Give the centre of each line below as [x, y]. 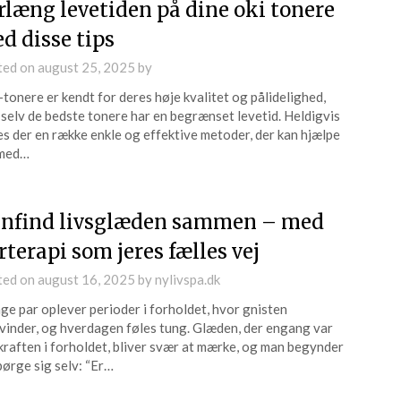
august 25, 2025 [86, 67]
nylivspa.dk [187, 279]
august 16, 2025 [86, 279]
